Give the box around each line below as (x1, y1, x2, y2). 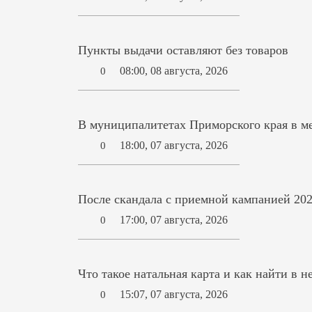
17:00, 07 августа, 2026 (120, 214, 228, 226)
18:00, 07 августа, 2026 (120, 139, 228, 152)
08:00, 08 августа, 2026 (120, 65, 228, 77)
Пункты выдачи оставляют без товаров (78, 42, 289, 57)
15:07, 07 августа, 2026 (120, 288, 228, 301)
